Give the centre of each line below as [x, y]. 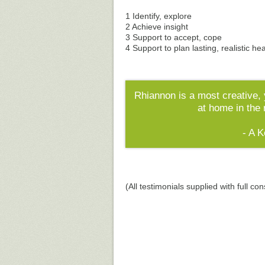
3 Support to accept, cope [174, 38]
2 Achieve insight [157, 27]
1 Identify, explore [159, 16]
